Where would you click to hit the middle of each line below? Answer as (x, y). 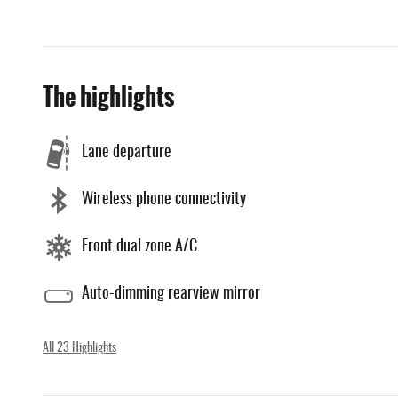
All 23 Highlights (80, 348)
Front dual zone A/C (139, 247)
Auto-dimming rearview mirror (171, 294)
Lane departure (127, 153)
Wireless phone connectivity (164, 200)
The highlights (108, 96)
